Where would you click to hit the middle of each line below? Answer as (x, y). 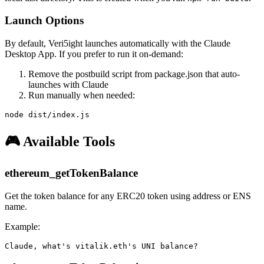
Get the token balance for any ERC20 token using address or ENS (128, 196)
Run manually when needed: (82, 95)
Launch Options (44, 21)
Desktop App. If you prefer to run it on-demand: (94, 54)
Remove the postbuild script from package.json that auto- (134, 74)
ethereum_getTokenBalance (71, 173)
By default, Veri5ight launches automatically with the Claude (118, 44)
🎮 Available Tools (60, 142)
